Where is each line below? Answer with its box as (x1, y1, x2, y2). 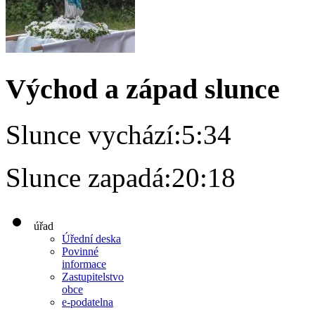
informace (62, 257, 106, 270)
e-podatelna (62, 295, 113, 308)
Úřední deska (62, 232, 121, 245)
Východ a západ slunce (6, 73, 280, 105)
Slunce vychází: (6, 119, 181, 150)
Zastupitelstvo (62, 270, 124, 283)
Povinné (62, 245, 98, 257)
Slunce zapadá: (6, 162, 172, 193)
